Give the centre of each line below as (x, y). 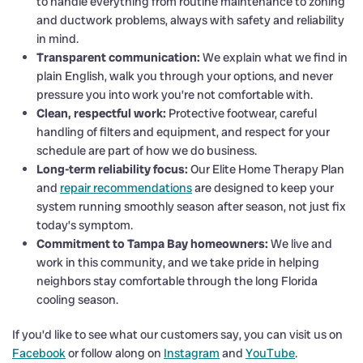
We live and (300, 243)
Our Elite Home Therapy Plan (266, 169)
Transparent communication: (118, 57)
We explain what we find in (274, 57)
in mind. (58, 38)
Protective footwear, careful (241, 113)
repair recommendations (126, 188)
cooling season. (77, 299)
